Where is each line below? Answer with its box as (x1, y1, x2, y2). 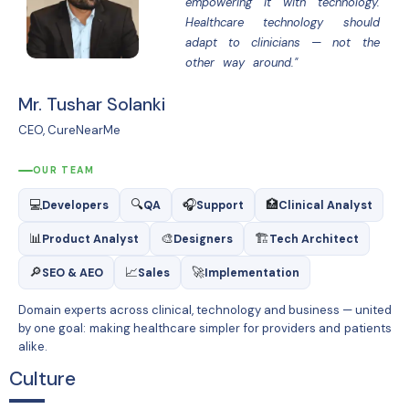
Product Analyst (41, 231, 139, 246)
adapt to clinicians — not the (184, 34, 380, 50)
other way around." (184, 54, 298, 70)
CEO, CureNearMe (17, 122, 121, 139)
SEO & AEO (41, 265, 103, 280)
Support (195, 197, 244, 213)
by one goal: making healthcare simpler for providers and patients (17, 320, 392, 337)
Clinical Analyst (278, 197, 372, 213)
